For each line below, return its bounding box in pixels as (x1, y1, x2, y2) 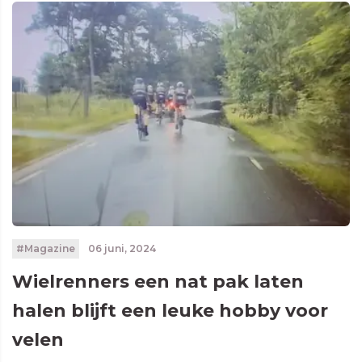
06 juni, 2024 (85, 242, 156, 255)
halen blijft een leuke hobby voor (12, 300, 328, 322)
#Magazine (15, 242, 75, 255)
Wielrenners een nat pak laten (12, 271, 304, 293)
